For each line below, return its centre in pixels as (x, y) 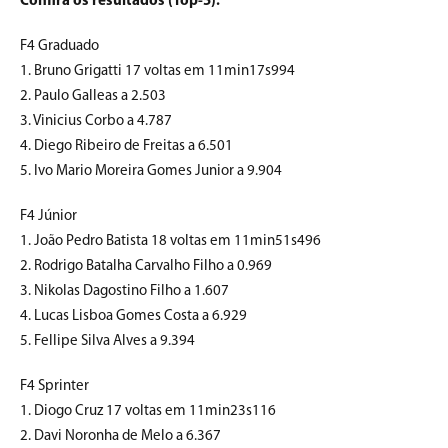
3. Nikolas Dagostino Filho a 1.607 (124, 292)
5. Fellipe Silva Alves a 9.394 (107, 342)
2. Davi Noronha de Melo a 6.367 (120, 437)
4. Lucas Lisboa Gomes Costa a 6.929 (133, 317)
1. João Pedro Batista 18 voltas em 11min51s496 (170, 242)
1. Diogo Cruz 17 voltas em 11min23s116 (148, 412)
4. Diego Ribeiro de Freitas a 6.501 (126, 147)
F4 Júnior (48, 217)
